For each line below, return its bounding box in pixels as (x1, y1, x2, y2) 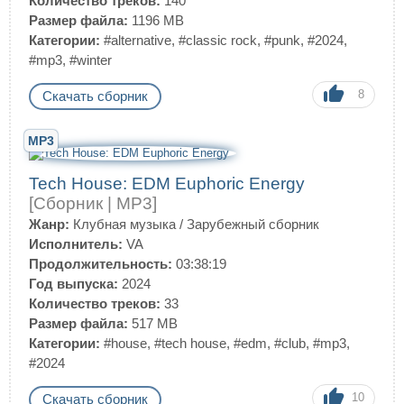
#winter (69, 52, 112, 68)
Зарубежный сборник (187, 216, 319, 232)
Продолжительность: (29, 256, 172, 271)
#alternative (104, 32, 171, 48)
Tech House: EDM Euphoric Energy (29, 174, 305, 193)
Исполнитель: (29, 236, 123, 252)
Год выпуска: (29, 276, 118, 291)
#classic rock (179, 32, 257, 48)
